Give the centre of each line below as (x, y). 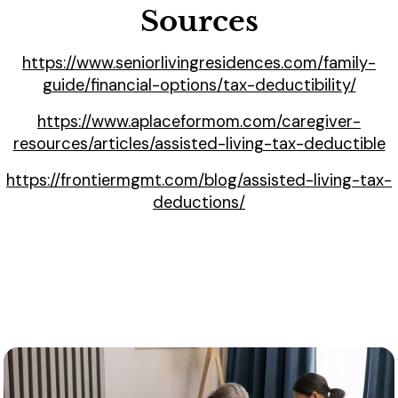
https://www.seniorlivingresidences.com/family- (199, 64)
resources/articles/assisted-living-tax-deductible (199, 144)
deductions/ (199, 203)
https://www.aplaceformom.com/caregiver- (199, 122)
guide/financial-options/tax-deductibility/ (199, 86)
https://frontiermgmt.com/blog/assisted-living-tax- (199, 181)
